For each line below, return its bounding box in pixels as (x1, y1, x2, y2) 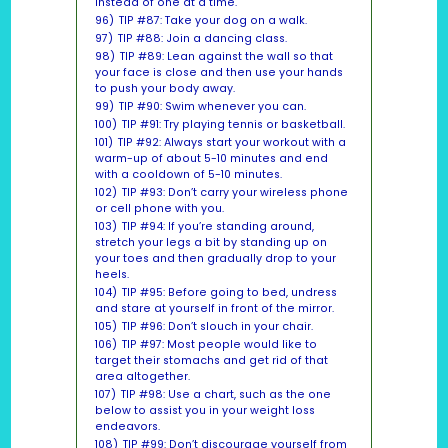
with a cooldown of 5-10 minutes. (94, 167, 282, 183)
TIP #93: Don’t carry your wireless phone (121, 185, 348, 201)
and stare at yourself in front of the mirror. (94, 301, 334, 317)
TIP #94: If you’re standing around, (121, 219, 314, 235)
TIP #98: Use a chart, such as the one (120, 387, 331, 403)
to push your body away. (94, 81, 235, 97)
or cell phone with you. (94, 201, 224, 217)
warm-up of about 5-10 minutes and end (94, 151, 328, 167)
